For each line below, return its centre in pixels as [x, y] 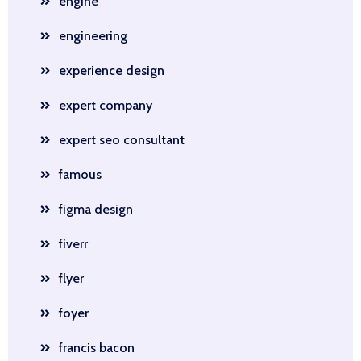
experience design [112, 71]
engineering [93, 36]
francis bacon [97, 348]
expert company [106, 105]
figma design [96, 209]
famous [80, 174]
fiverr [73, 244]
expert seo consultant [122, 140]
